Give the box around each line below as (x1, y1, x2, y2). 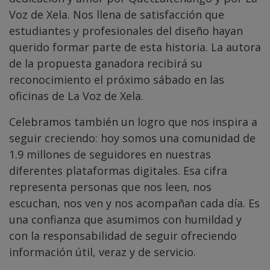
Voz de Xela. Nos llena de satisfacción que (9, 7, 224, 22)
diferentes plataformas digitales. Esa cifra (9, 163, 227, 178)
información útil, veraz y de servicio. (9, 244, 196, 259)
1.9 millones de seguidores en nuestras (9, 146, 211, 162)
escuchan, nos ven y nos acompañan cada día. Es (9, 195, 260, 210)
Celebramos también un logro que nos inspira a (9, 114, 257, 129)
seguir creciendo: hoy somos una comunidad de (9, 130, 256, 145)
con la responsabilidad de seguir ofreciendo (9, 228, 237, 243)
